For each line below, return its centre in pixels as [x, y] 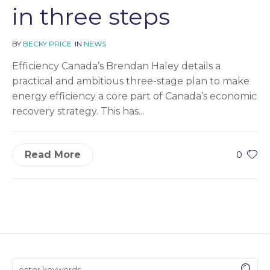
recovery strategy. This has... [78, 111]
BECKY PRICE [47, 43]
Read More [53, 154]
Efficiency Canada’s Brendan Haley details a [116, 66]
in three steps [91, 16]
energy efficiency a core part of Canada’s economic [134, 96]
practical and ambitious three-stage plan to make [131, 81]
